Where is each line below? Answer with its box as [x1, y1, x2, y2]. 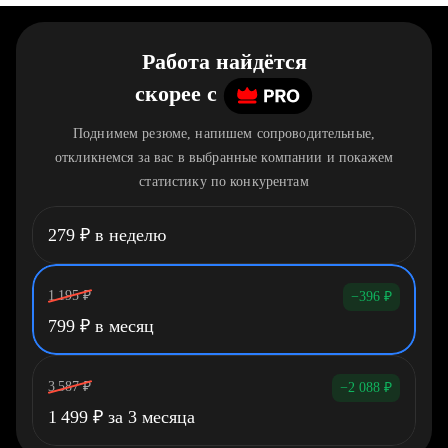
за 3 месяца [103, 407, 195, 427]
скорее [135, 81, 201, 107]
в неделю [90, 225, 166, 245]
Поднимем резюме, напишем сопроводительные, [73, 126, 375, 141]
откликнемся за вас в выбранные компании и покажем [55, 150, 393, 165]
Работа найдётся [141, 49, 307, 74]
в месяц [90, 316, 154, 336]
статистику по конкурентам [139, 174, 309, 189]
